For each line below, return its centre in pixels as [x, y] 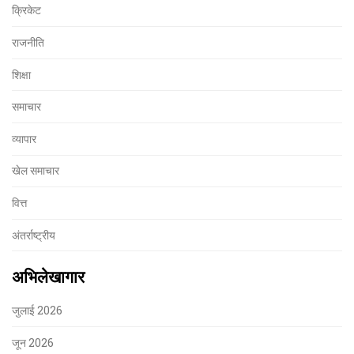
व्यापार [24, 138]
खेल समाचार [36, 171]
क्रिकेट [26, 10]
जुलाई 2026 [37, 311]
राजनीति [28, 43]
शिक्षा [21, 74]
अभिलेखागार [48, 277]
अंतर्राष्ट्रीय [34, 235]
